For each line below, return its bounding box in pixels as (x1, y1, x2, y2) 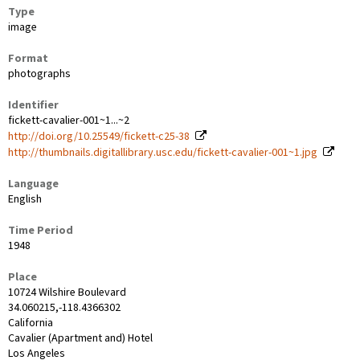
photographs (8, 65, 71, 82)
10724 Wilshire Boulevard (8, 284, 126, 301)
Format (8, 50, 48, 67)
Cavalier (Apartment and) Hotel (8, 329, 153, 346)
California (8, 314, 53, 331)
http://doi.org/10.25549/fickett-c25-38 (8, 128, 190, 145)
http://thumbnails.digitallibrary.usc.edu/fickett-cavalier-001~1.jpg (8, 144, 317, 161)
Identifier (8, 96, 59, 113)
